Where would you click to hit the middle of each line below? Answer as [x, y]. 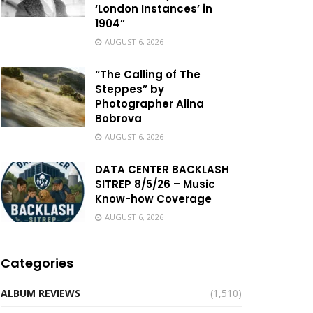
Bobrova [118, 118]
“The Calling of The [148, 74]
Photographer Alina [150, 104]
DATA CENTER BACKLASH [162, 169]
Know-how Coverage [153, 199]
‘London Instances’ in [154, 9]
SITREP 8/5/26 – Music [155, 184]
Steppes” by [130, 89]
